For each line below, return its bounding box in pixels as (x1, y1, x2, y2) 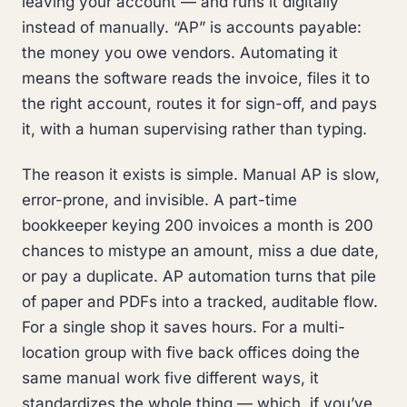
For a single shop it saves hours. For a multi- (22, 317, 345, 336)
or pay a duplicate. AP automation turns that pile (22, 266, 376, 285)
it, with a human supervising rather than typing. (22, 119, 367, 138)
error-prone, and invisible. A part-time (22, 190, 297, 209)
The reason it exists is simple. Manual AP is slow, (22, 164, 380, 184)
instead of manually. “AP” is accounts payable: (22, 17, 362, 36)
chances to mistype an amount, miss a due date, (22, 241, 379, 260)
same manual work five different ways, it (22, 368, 319, 387)
